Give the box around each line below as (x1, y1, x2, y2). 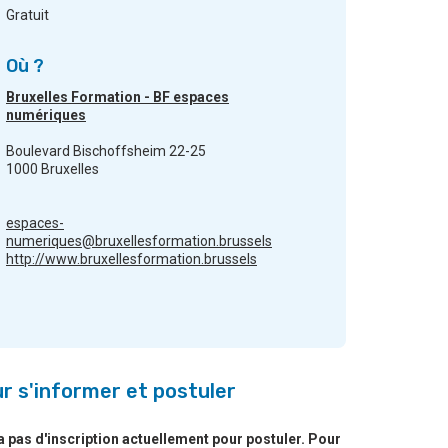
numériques (6, 107, 86, 124)
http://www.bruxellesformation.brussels (6, 251, 257, 268)
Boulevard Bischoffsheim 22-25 (6, 143, 206, 160)
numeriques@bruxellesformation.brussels (6, 233, 272, 250)
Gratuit (6, 7, 49, 24)
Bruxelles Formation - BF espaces (6, 89, 229, 106)
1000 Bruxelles (6, 161, 99, 178)
